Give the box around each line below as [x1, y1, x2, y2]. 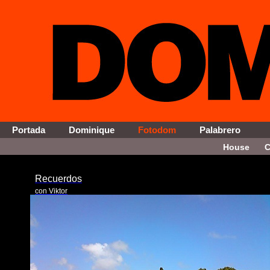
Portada [12, 125, 45, 135]
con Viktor [35, 187, 67, 195]
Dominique [69, 125, 115, 135]
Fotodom [138, 125, 176, 135]
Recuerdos [35, 174, 82, 184]
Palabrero [199, 125, 240, 135]
